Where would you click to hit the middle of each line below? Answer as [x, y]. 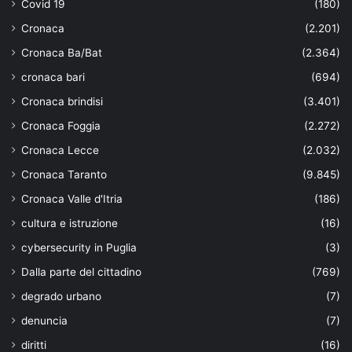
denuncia [44, 320]
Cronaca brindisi [62, 101]
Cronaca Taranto [64, 174]
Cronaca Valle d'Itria [72, 198]
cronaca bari [53, 77]
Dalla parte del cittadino [81, 271]
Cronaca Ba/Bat [62, 52]
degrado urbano [61, 296]
